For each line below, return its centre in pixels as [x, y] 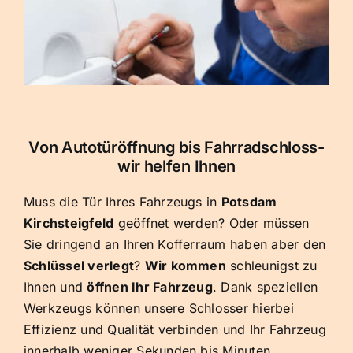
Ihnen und [56, 286]
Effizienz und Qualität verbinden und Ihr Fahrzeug [175, 329]
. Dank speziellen [265, 286]
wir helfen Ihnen [176, 166]
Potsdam [249, 201]
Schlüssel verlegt [79, 265]
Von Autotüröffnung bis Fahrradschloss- [176, 147]
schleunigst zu [271, 265]
